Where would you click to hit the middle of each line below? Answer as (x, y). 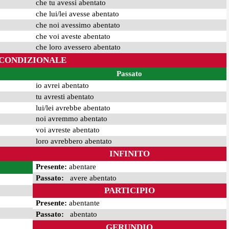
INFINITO (129, 154)
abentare (81, 166)
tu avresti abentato (65, 96)
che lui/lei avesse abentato (77, 14)
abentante (83, 203)
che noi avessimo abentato (78, 25)
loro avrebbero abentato (74, 141)
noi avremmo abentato (71, 119)
